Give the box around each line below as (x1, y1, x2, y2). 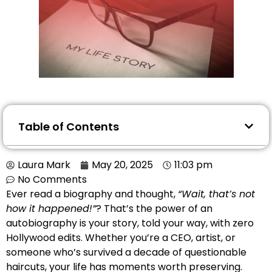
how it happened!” (6, 201, 96, 216)
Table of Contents (18, 118, 119, 134)
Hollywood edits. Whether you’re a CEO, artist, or (6, 230, 236, 245)
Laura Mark (18, 157, 70, 172)
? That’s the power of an (96, 201, 212, 216)
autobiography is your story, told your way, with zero (6, 216, 254, 230)
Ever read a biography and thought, (6, 186, 178, 201)
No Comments (18, 172, 87, 186)
